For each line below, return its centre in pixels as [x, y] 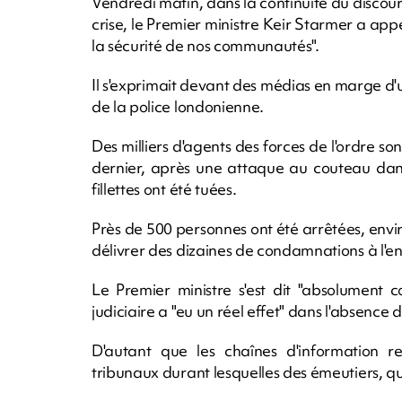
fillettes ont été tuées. [164, 188]
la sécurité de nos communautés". [205, 45]
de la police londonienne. [178, 106]
